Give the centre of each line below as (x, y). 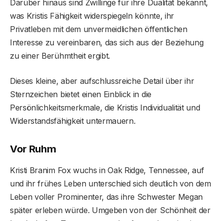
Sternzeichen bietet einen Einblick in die (81, 94)
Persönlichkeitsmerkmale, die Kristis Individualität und (105, 107)
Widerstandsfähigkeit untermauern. (73, 121)
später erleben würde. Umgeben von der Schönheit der (110, 210)
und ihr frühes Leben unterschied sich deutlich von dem (110, 183)
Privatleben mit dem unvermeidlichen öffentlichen (99, 29)
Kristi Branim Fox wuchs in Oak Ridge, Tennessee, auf (107, 170)
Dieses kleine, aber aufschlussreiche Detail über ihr (102, 81)
